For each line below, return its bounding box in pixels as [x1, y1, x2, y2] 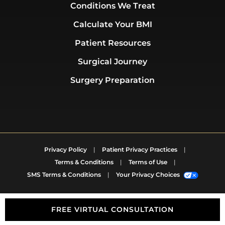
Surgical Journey [78, 57, 147, 67]
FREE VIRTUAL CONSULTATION [51, 205, 174, 214]
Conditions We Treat [70, 1, 155, 11]
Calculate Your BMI [73, 20, 152, 30]
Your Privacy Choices [116, 171, 181, 179]
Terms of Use [128, 158, 167, 166]
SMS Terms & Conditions [27, 171, 101, 179]
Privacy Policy [44, 146, 87, 154]
